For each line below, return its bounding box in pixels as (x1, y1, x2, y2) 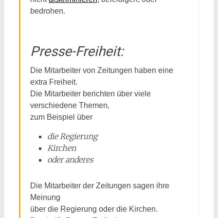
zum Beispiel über (30, 113, 92, 121)
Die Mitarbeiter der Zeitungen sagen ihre (30, 182, 169, 190)
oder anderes (47, 155, 93, 164)
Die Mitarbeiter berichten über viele (30, 90, 151, 98)
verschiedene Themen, (30, 101, 109, 109)
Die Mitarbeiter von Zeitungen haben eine (30, 66, 173, 74)
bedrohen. (30, 7, 65, 15)
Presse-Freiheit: (30, 43, 124, 59)
